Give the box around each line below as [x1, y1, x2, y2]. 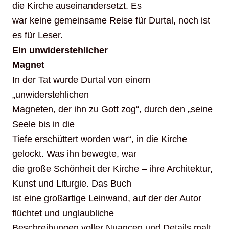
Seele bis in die [12, 119, 75, 130]
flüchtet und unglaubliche [12, 208, 114, 219]
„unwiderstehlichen [12, 89, 89, 100]
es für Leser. [12, 30, 63, 41]
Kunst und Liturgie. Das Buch [12, 178, 131, 189]
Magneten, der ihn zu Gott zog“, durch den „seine [12, 104, 213, 115]
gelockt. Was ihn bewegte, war [12, 149, 136, 159]
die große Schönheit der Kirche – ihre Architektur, [12, 164, 213, 174]
